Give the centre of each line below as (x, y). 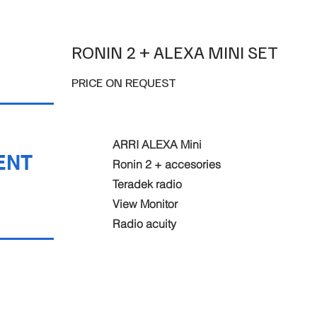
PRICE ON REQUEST (124, 82)
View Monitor (145, 204)
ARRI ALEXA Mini (157, 144)
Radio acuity (145, 224)
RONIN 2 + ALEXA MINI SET (175, 52)
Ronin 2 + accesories (167, 164)
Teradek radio (148, 184)
